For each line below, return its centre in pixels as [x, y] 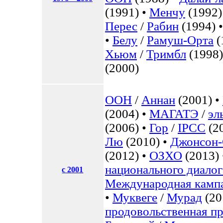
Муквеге [135, 197]
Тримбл [166, 54]
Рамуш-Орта [180, 40]
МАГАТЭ [174, 114]
